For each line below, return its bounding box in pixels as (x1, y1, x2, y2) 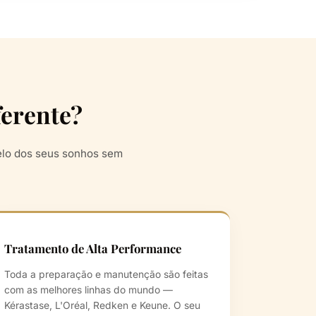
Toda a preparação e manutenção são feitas (4, 269, 208, 281)
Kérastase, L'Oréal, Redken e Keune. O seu (4, 300, 200, 312)
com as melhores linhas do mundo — (4, 284, 173, 296)
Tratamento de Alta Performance (4, 241, 181, 257)
